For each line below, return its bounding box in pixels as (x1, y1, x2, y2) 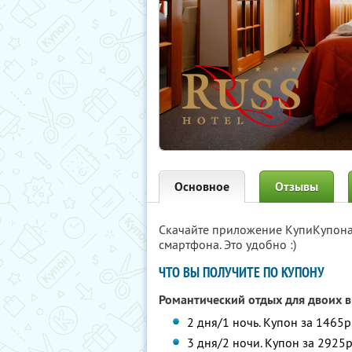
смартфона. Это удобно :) (159, 236, 296, 252)
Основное (174, 178, 229, 195)
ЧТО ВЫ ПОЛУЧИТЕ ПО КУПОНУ (159, 263, 324, 281)
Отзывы (275, 178, 318, 195)
